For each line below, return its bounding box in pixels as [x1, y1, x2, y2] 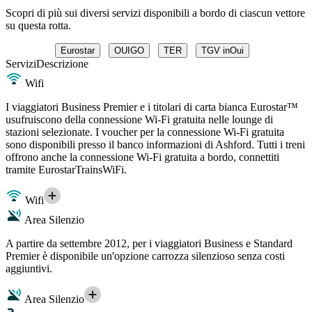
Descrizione [36, 57, 88, 70]
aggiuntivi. [6, 262, 52, 274]
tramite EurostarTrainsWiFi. [6, 163, 127, 175]
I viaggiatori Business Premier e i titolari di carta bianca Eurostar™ [6, 100, 298, 113]
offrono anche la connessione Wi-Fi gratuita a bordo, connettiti [6, 150, 279, 163]
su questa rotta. [6, 19, 71, 31]
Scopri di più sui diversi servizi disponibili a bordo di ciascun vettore [6, 6, 305, 19]
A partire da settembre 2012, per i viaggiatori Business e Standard [6, 237, 292, 249]
